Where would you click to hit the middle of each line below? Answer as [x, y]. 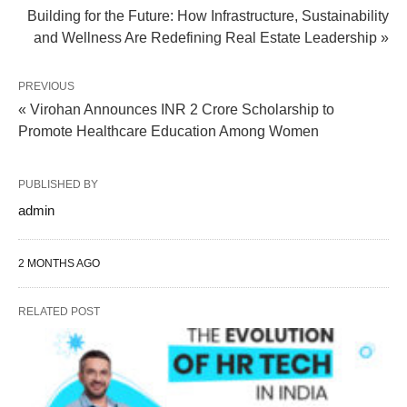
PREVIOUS [46, 86]
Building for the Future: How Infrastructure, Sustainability [208, 16]
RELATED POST [59, 312]
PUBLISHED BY [58, 184]
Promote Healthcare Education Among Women [169, 131]
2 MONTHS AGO [59, 263]
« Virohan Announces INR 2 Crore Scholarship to [176, 109]
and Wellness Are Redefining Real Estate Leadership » [211, 38]
